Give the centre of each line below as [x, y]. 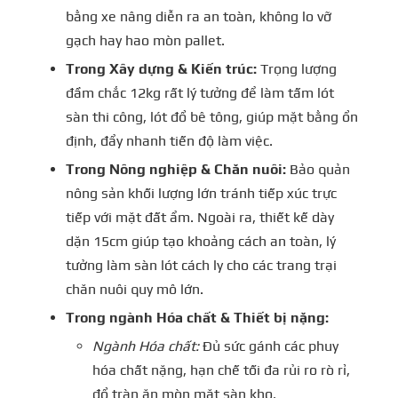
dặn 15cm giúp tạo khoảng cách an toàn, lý [201, 241]
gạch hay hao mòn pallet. [145, 40]
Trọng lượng [297, 68]
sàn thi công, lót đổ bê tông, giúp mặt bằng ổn [212, 116]
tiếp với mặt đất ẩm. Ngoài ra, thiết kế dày [200, 217]
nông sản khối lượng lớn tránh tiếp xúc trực [201, 193]
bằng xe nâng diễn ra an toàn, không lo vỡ [199, 16]
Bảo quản [318, 169]
